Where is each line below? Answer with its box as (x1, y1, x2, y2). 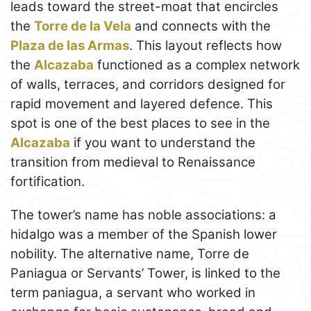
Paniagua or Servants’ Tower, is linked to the (10, 264, 280, 281)
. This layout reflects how (129, 37, 282, 53)
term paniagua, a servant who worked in (10, 284, 255, 301)
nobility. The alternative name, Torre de (10, 245, 249, 262)
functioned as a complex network (94, 56, 300, 73)
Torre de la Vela (34, 17, 131, 34)
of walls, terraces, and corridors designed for (10, 76, 285, 92)
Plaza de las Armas (10, 37, 129, 53)
